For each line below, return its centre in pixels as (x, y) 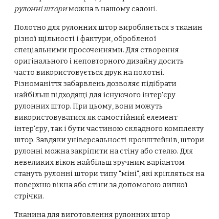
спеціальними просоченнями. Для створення (97, 50)
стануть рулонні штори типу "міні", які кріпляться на (109, 174)
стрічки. (30, 196)
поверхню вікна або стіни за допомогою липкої (101, 185)
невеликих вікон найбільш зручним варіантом (100, 162)
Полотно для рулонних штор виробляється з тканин (109, 27)
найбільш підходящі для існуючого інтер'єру (95, 95)
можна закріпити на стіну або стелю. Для (119, 151)
